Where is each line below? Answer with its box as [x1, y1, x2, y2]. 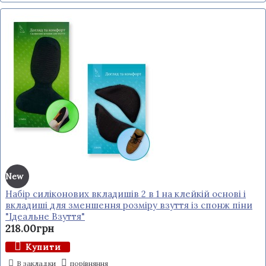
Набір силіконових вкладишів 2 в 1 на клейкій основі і [5, 188, 246, 199]
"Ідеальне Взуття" [5, 211, 85, 222]
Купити [26, 242, 61, 252]
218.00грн [5, 222, 54, 235]
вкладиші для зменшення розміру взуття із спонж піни [5, 199, 252, 211]
